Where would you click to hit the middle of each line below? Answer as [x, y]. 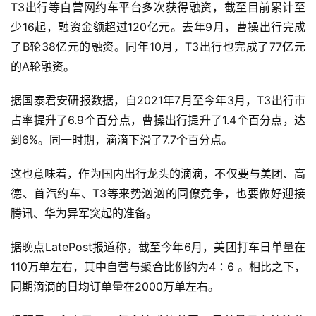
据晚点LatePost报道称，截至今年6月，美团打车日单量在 [158, 247]
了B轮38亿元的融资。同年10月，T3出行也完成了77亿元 [158, 47]
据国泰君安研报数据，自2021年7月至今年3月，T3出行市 [158, 101]
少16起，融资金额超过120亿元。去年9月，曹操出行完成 [158, 27]
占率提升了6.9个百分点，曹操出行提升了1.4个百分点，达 [158, 120]
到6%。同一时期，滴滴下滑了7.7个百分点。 [122, 140]
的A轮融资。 [43, 67]
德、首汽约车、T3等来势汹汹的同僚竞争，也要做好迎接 [158, 194]
